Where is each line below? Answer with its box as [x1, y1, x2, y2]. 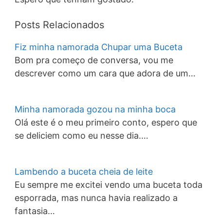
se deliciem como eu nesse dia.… [15, 130, 148, 141]
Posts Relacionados [15, 19, 104, 31]
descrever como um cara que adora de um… [15, 68, 196, 78]
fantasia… [15, 206, 55, 216]
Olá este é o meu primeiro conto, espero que [15, 117, 197, 127]
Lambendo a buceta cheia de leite [15, 166, 153, 177]
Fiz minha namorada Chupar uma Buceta [15, 42, 182, 52]
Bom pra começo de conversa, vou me [15, 55, 173, 65]
